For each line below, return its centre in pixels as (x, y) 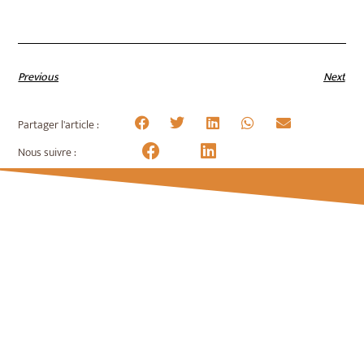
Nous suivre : (48, 153)
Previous (39, 77)
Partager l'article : (59, 125)
